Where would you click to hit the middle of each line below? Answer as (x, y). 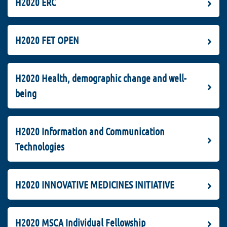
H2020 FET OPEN (47, 40)
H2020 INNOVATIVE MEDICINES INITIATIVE (95, 185)
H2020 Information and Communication (90, 131)
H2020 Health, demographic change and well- (101, 78)
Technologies (40, 147)
